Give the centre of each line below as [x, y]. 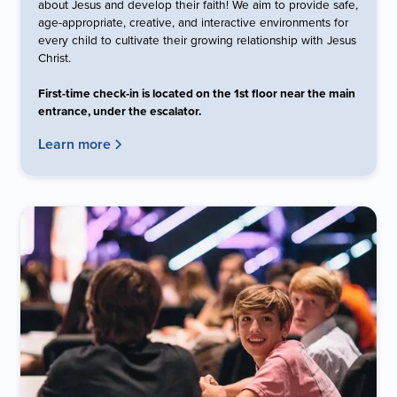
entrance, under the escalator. [120, 110]
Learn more [75, 144]
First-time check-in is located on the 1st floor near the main [197, 93]
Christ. [55, 57]
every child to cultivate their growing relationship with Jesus [198, 39]
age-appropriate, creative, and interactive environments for [194, 21]
